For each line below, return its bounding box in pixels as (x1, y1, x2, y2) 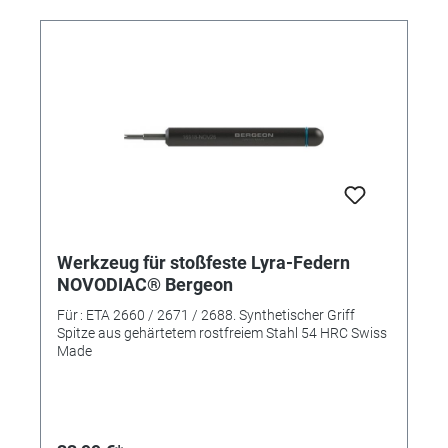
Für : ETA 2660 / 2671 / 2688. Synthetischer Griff (57, 306, 355, 323)
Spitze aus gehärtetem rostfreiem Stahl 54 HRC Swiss (57, 324, 387, 341)
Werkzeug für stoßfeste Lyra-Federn (57, 251, 350, 273)
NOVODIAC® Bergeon (57, 273, 233, 295)
